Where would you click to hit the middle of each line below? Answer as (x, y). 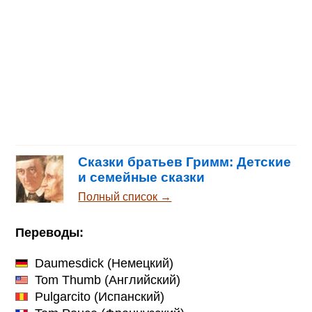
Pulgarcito (63, 296)
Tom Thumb (68, 280)
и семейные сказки (142, 178)
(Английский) (141, 280)
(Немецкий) (139, 263)
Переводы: (50, 232)
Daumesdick (70, 263)
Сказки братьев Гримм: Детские (185, 162)
